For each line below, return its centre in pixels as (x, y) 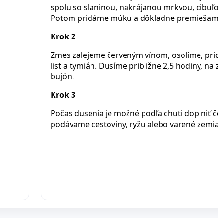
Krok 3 (63, 95)
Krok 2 (63, 36)
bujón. (62, 76)
